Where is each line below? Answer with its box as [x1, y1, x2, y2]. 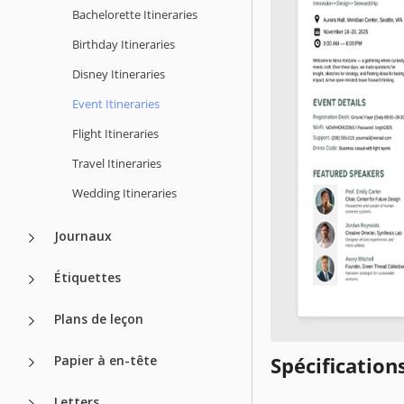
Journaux [54, 226, 112, 244]
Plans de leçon [54, 309, 143, 327]
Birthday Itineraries [72, 35, 175, 52]
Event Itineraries [72, 95, 160, 112]
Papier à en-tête [54, 351, 157, 369]
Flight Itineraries [72, 124, 159, 142]
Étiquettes [54, 268, 121, 286]
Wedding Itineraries [72, 184, 177, 201]
